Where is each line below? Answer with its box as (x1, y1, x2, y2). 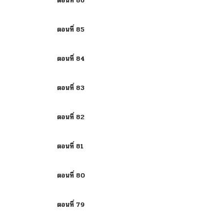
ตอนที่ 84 (57, 54, 85, 64)
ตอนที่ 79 (57, 200, 85, 210)
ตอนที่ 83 (57, 83, 85, 93)
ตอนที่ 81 (57, 141, 84, 151)
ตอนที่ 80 (57, 170, 85, 181)
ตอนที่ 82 (57, 112, 85, 122)
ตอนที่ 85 (57, 24, 85, 35)
